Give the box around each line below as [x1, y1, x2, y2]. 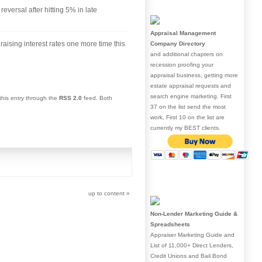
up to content [88, 189, 125, 196]
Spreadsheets [150, 220, 190, 227]
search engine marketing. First [150, 92, 232, 99]
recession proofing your [150, 61, 213, 68]
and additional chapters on [150, 50, 223, 57]
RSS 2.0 [59, 94, 82, 101]
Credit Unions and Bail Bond [150, 252, 227, 259]
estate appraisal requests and [150, 82, 231, 89]
